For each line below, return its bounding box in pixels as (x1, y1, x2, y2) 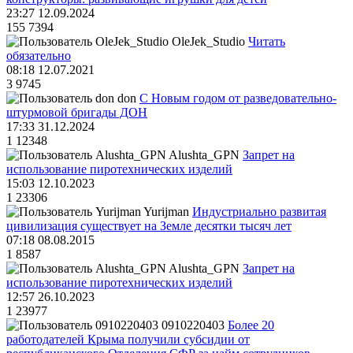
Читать (248, 35, 285, 49)
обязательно (6, 49, 71, 63)
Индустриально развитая (192, 205, 326, 219)
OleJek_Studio (172, 35, 245, 49)
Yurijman (143, 205, 189, 219)
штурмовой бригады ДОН (6, 106, 147, 120)
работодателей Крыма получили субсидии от (6, 333, 250, 347)
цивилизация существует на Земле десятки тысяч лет (6, 219, 292, 233)
